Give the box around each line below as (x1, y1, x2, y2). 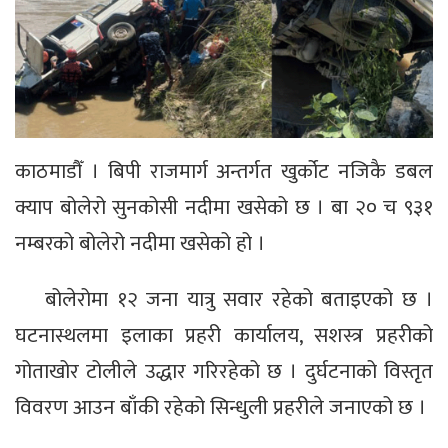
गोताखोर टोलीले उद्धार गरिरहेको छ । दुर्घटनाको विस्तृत (15, 354, 433, 390)
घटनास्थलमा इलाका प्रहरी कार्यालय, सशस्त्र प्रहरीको (15, 318, 433, 354)
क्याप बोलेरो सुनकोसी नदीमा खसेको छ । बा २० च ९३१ (15, 190, 433, 226)
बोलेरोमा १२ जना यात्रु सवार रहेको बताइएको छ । (45, 282, 433, 318)
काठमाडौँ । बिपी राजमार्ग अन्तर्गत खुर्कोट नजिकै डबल (15, 154, 433, 190)
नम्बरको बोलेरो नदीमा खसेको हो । (15, 226, 265, 262)
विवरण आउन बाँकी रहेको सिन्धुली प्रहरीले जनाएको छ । (15, 390, 426, 426)
